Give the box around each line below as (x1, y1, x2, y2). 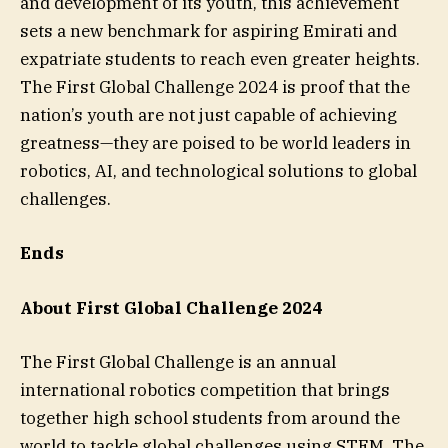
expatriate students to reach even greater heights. (20, 48, 420, 71)
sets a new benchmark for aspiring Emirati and (20, 20, 397, 43)
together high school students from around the (20, 406, 400, 429)
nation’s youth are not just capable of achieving (20, 104, 397, 127)
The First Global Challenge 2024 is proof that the (20, 76, 410, 99)
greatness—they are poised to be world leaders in (20, 132, 411, 155)
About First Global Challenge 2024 (20, 296, 322, 319)
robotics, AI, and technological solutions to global (20, 160, 417, 183)
